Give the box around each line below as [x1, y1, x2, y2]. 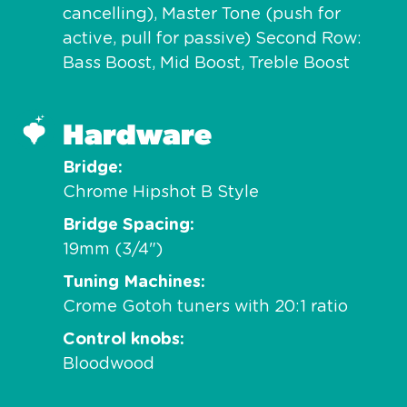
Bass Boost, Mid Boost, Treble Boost [63, 55, 350, 72]
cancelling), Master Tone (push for [63, 5, 341, 23]
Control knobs [63, 331, 180, 348]
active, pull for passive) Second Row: [63, 30, 362, 47]
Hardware [63, 113, 212, 152]
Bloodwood [63, 355, 154, 372]
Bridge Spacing [63, 216, 190, 233]
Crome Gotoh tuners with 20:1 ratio [63, 298, 348, 315]
